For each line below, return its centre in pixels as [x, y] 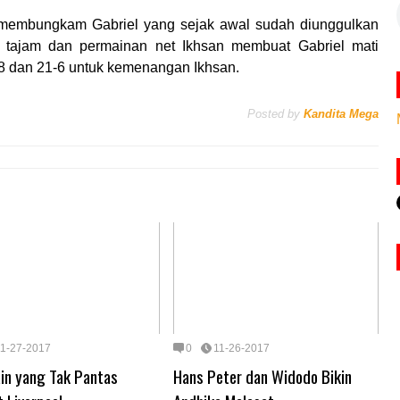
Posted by [274, 113]
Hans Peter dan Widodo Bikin [262, 375]
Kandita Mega [341, 113]
